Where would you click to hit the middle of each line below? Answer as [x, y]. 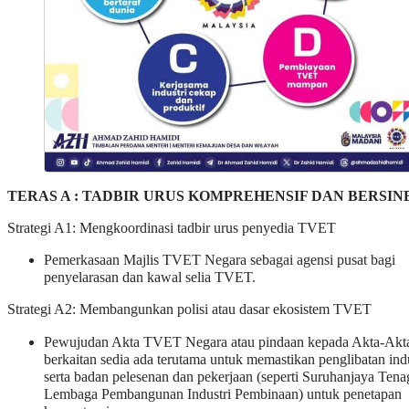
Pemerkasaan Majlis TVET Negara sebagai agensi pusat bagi [220, 261]
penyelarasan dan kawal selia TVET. [150, 278]
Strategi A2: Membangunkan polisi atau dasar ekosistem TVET [189, 310]
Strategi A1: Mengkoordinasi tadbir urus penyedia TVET [172, 228]
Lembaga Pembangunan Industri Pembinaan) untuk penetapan [223, 394]
